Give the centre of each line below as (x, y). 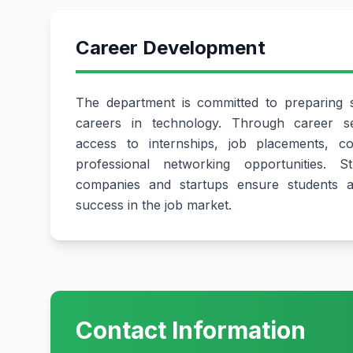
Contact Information (191, 330)
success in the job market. (154, 205)
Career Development (171, 48)
